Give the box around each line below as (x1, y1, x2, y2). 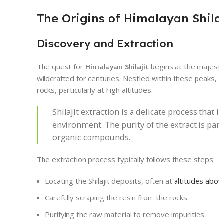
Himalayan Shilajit (85, 62, 149, 72)
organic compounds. (52, 131, 130, 143)
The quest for (37, 62, 85, 72)
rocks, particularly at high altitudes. (37, 85, 153, 95)
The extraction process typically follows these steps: (37, 154, 215, 165)
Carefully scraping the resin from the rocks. (45, 193, 189, 203)
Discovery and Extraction (37, 37, 173, 51)
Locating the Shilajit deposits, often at (45, 176, 174, 186)
